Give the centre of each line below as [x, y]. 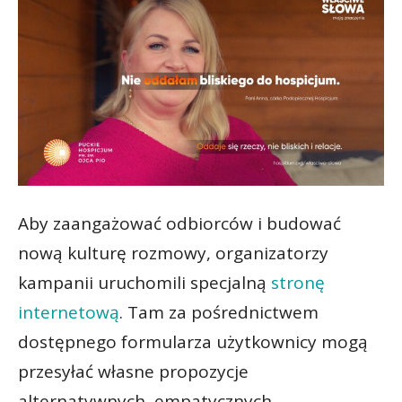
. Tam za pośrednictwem [219, 312]
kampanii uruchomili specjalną [144, 282]
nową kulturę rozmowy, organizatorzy [173, 253]
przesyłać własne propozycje [133, 371]
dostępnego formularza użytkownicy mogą [193, 341]
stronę [298, 282]
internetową [69, 312]
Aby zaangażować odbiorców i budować [179, 223]
